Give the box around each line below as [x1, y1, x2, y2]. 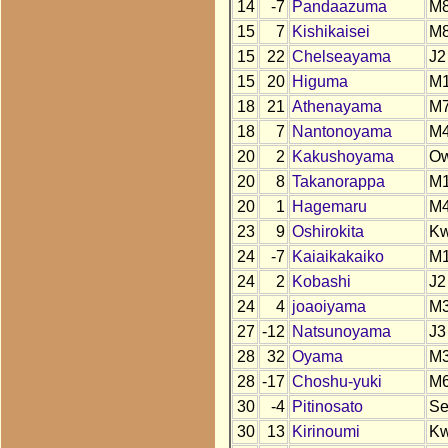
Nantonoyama [291, 123, 392, 141]
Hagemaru [291, 198, 367, 216]
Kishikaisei [291, 23, 370, 41]
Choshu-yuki [291, 373, 382, 391]
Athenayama [291, 98, 382, 116]
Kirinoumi [291, 423, 360, 441]
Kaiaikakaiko [291, 248, 384, 266]
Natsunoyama [291, 323, 391, 341]
